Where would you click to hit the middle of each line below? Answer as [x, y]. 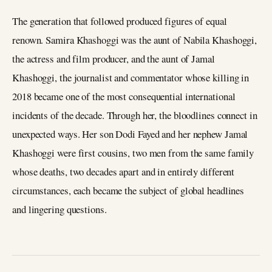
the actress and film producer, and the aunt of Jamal [114, 58]
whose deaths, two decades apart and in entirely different [124, 171]
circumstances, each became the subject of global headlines [128, 190]
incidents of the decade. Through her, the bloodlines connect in [135, 115]
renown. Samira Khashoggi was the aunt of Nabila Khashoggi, [135, 39]
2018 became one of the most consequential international [124, 96]
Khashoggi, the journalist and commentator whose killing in [131, 77]
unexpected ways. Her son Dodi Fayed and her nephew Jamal [130, 134]
